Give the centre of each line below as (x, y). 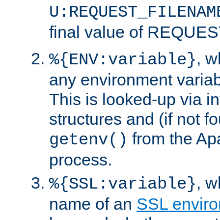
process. (81, 159)
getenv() (88, 140)
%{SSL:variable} (123, 184)
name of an (93, 204)
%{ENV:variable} (123, 60)
